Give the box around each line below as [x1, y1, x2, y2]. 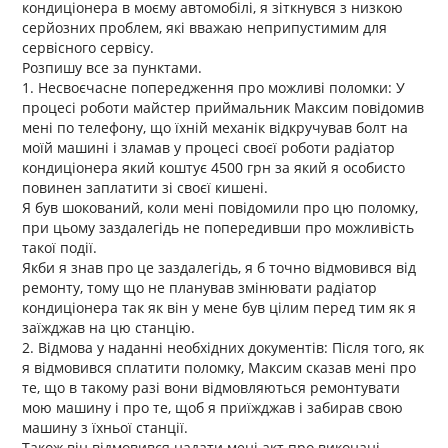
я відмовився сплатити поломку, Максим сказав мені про [22, 358, 417, 378]
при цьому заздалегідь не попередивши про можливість [22, 218, 415, 238]
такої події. [22, 238, 98, 258]
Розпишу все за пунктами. [22, 58, 203, 78]
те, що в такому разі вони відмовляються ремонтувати [22, 378, 401, 398]
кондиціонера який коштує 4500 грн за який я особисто [22, 158, 406, 178]
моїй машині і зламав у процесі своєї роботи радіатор [22, 138, 396, 158]
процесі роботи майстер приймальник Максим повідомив [22, 98, 425, 118]
